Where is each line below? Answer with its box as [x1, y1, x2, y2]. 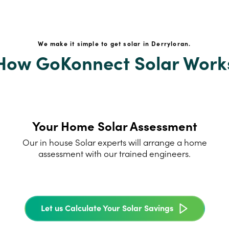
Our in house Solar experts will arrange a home [22, 136, 207, 148]
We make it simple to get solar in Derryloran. [38, 39, 191, 48]
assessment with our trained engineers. [38, 148, 191, 159]
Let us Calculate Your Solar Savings [40, 201, 173, 213]
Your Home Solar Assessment [32, 117, 197, 134]
